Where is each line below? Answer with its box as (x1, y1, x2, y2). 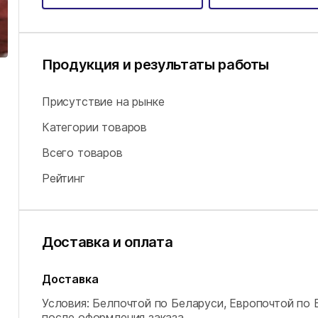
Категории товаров (42, 120, 148, 134)
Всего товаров (42, 146, 123, 160)
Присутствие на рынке (42, 94, 165, 109)
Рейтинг (42, 171, 85, 185)
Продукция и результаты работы (42, 56, 270, 73)
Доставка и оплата (42, 234, 173, 251)
